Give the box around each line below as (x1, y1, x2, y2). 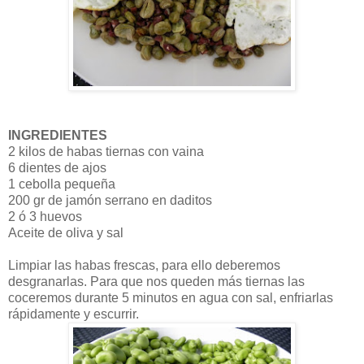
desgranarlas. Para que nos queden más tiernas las (8, 274, 305, 288)
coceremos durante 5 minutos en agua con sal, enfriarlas (8, 290, 333, 305)
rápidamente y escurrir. (8, 306, 139, 321)
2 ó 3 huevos (8, 209, 82, 223)
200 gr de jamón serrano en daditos (8, 193, 212, 207)
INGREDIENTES (8, 128, 107, 142)
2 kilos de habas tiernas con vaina (8, 144, 204, 158)
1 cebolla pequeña (8, 176, 115, 191)
